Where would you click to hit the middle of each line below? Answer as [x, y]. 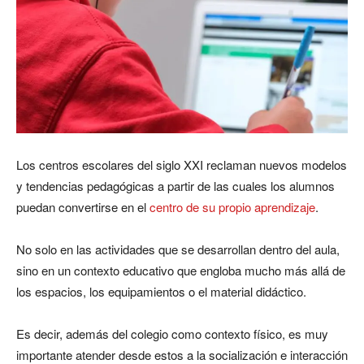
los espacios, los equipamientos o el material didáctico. [161, 291]
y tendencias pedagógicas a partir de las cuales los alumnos [175, 186]
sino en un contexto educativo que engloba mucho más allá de [181, 270]
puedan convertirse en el [83, 207]
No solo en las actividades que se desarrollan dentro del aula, [178, 249]
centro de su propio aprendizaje [232, 207]
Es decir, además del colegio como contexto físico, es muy [172, 334]
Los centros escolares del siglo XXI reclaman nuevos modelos [182, 165]
